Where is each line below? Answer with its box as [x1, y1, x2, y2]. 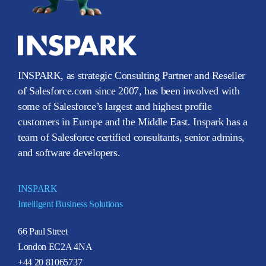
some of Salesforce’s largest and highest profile [18, 100, 212, 112]
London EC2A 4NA [18, 241, 93, 252]
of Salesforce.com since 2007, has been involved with [18, 84, 240, 97]
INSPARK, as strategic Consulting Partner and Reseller [18, 69, 245, 81]
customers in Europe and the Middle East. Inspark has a [18, 115, 248, 128]
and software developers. [18, 146, 121, 159]
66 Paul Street [18, 226, 68, 236]
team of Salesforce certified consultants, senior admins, [18, 131, 245, 143]
